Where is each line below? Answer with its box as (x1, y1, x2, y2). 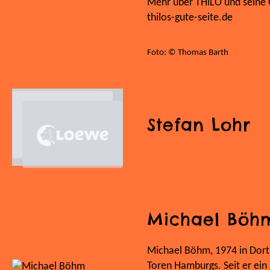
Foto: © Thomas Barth (147, 48, 228, 57)
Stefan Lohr (147, 114, 251, 136)
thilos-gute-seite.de (147, 11, 233, 24)
